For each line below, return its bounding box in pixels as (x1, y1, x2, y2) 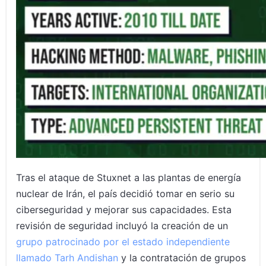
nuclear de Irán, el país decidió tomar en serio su (16, 188, 235, 200)
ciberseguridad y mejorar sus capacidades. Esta (16, 204, 232, 216)
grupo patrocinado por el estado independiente (16, 236, 230, 248)
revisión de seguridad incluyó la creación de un (16, 220, 229, 232)
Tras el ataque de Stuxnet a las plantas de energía (16, 172, 242, 184)
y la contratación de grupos (118, 252, 246, 264)
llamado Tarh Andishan (16, 252, 119, 264)
